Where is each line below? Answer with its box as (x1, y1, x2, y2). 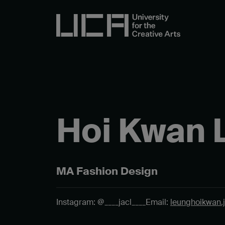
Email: (146, 197, 170, 207)
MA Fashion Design (56, 164, 158, 178)
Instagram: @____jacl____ (56, 197, 146, 207)
